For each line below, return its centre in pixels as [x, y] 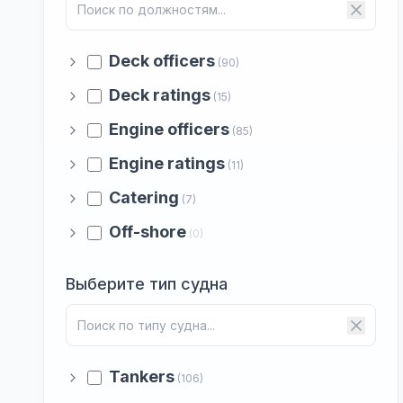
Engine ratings [167, 163]
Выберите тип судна [147, 284]
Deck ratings [160, 95]
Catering [144, 197]
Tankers [142, 376]
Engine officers [169, 129]
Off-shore [148, 232]
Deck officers [162, 61]
